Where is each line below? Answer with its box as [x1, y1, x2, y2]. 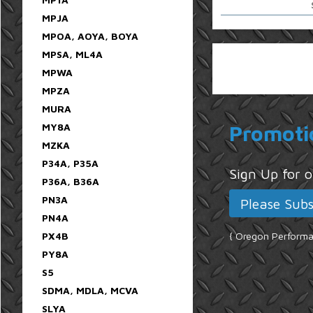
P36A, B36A [42, 175, 99, 187]
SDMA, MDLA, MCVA [42, 284, 138, 296]
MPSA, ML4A [42, 48, 103, 60]
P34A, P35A [42, 156, 99, 169]
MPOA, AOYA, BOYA [42, 29, 138, 42]
